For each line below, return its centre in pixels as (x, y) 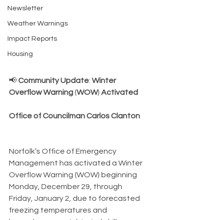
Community (39, 80)
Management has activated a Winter (76, 163)
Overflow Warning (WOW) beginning (74, 175)
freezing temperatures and (59, 210)
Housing (20, 54)
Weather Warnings (38, 24)
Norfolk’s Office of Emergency (63, 151)
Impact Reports (32, 39)
